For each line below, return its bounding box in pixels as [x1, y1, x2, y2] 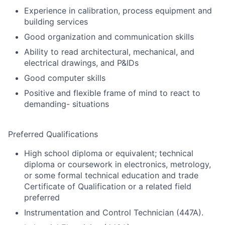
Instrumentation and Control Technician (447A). [24, 207, 203, 217]
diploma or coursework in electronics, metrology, [24, 159, 211, 169]
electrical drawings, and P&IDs [24, 58, 139, 68]
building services [24, 17, 88, 27]
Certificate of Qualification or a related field [24, 181, 191, 191]
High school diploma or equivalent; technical [24, 148, 193, 158]
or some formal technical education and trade [24, 170, 198, 180]
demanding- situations [24, 99, 109, 109]
